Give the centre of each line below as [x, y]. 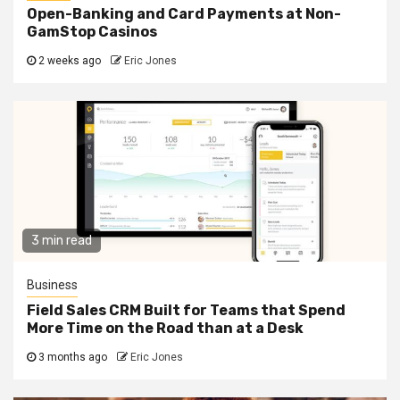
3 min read [62, 240]
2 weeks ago [70, 60]
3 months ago [73, 357]
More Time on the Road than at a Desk [165, 328]
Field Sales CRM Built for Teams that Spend [186, 310]
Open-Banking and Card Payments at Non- [184, 13]
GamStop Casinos [92, 31]
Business [52, 284]
